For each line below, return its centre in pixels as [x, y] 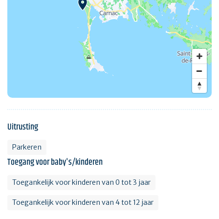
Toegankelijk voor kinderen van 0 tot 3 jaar [81, 183]
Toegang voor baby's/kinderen [55, 163]
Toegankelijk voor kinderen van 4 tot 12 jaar [83, 203]
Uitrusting [23, 127]
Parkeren [27, 147]
